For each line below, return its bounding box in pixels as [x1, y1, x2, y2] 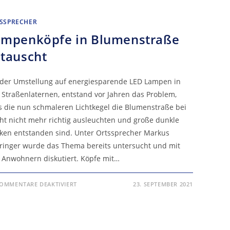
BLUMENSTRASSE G [76, 198, 140, 208]
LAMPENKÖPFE [76, 185, 131, 195]
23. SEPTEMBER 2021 [133, 180, 193, 188]
